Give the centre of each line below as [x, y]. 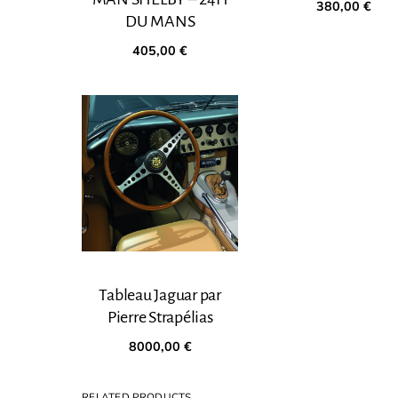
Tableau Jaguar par [160, 295]
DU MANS [160, 21]
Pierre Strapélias [160, 317]
